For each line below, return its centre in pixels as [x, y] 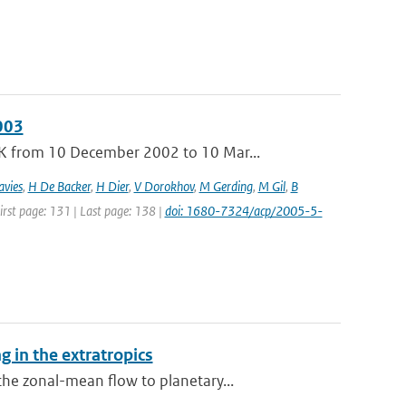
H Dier [112, 186]
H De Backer [59, 186]
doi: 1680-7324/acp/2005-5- [243, 211]
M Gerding [226, 186]
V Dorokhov [164, 186]
